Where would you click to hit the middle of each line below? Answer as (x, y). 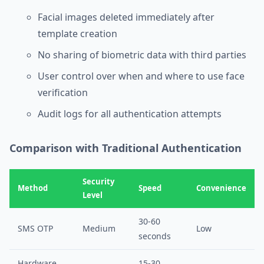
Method (33, 188)
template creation (77, 34)
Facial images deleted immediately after (126, 17)
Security (98, 181)
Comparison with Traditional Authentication (126, 148)
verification (63, 93)
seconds (155, 236)
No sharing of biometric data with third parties (142, 55)
